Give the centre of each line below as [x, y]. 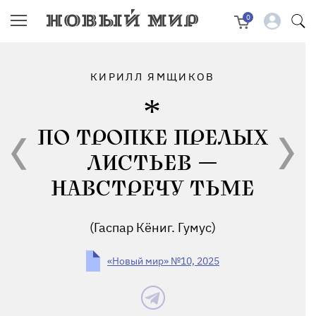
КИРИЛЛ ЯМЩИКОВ [153, 77]
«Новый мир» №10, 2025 [163, 261]
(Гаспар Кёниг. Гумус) [153, 227]
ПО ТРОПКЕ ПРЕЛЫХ [153, 138]
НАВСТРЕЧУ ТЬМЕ [153, 189]
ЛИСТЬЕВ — [153, 164]
